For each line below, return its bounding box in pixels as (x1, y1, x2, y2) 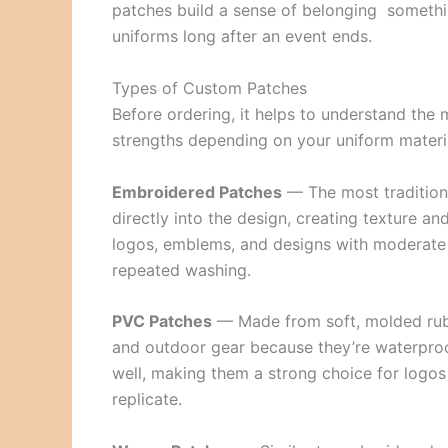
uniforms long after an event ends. (112, 26, 372, 47)
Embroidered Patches (112, 181, 282, 202)
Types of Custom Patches (112, 77, 307, 98)
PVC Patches (112, 311, 212, 332)
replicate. (112, 389, 182, 410)
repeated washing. (112, 259, 251, 280)
